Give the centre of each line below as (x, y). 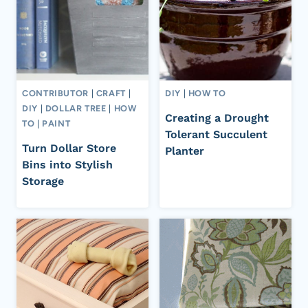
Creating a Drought (217, 118)
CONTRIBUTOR (55, 93)
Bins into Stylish (67, 164)
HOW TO (207, 93)
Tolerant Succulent (216, 134)
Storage (43, 181)
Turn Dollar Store (69, 148)
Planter (185, 151)
